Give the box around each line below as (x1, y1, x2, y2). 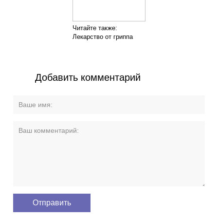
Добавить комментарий (35, 72, 141, 83)
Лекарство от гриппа (73, 33, 133, 40)
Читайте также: (73, 24, 117, 32)
